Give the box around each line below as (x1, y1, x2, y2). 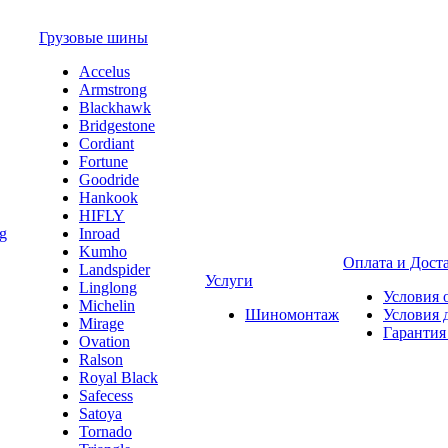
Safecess (79, 387, 133, 404)
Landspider (79, 261, 150, 278)
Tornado (79, 423, 132, 440)
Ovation (79, 333, 130, 350)
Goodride (79, 171, 139, 188)
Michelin (79, 297, 135, 314)
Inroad (79, 225, 120, 242)
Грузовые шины (39, 29, 148, 46)
